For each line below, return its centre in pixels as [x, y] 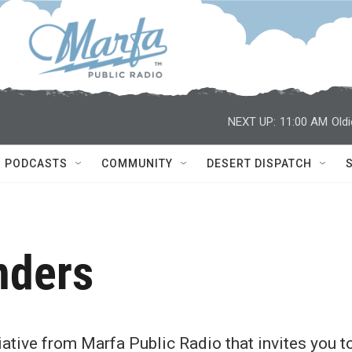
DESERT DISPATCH [259, 163]
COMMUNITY [137, 163]
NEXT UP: [252, 121]
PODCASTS [36, 163]
